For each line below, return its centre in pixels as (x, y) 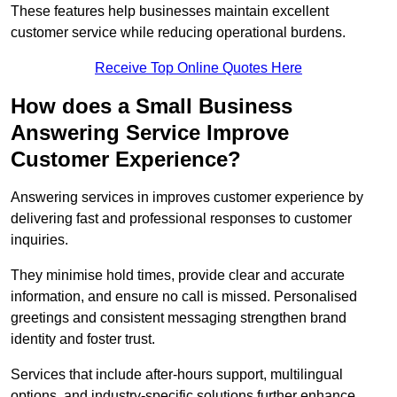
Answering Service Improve (150, 133)
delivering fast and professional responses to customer (181, 219)
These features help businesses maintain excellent (170, 12)
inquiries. (39, 240)
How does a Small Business (152, 106)
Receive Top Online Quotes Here (198, 68)
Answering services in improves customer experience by (187, 198)
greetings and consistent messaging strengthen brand (179, 318)
